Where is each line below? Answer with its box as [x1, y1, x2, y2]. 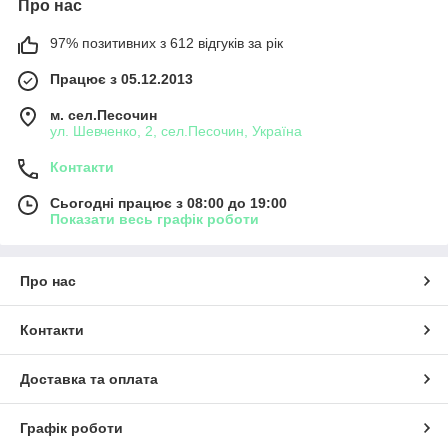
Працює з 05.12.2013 [50, 70, 193, 87]
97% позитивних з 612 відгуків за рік [50, 34, 283, 51]
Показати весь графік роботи [50, 210, 259, 227]
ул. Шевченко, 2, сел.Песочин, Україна [50, 122, 302, 139]
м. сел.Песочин [50, 106, 157, 123]
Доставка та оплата [20, 370, 158, 387]
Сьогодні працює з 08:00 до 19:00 [50, 194, 287, 211]
